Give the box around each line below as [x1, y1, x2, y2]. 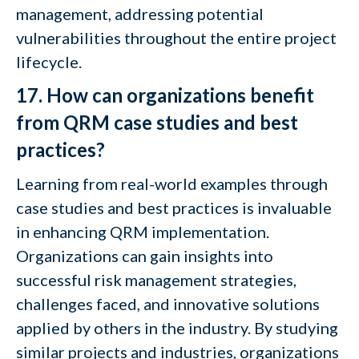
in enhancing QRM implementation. [16, 222, 269, 241]
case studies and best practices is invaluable [16, 198, 332, 217]
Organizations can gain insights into [16, 246, 273, 265]
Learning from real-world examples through [16, 174, 328, 193]
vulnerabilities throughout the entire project [16, 28, 337, 47]
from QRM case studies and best [16, 111, 298, 134]
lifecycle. [16, 52, 82, 71]
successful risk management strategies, [16, 270, 296, 289]
